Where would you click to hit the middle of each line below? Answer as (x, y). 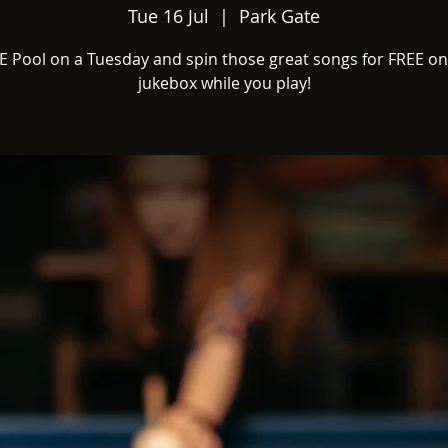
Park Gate (279, 16)
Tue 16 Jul (168, 16)
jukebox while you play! (224, 83)
